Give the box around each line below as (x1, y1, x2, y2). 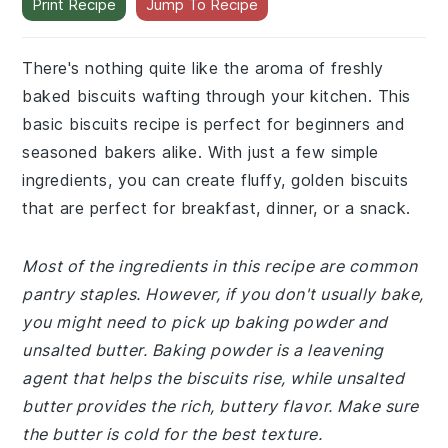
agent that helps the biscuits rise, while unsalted (22, 368, 405, 388)
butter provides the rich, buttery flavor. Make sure (22, 396, 419, 416)
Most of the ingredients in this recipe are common (22, 256, 418, 276)
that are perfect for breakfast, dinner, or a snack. (22, 198, 411, 218)
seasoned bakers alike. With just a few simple (22, 142, 379, 162)
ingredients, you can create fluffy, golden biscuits (22, 170, 409, 190)
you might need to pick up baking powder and (22, 312, 388, 332)
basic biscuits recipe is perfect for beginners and (22, 114, 406, 134)
